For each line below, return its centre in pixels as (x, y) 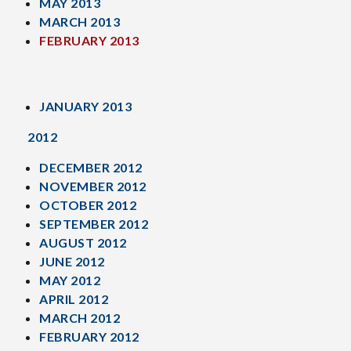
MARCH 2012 (80, 318)
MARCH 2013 (80, 22)
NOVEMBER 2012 (93, 186)
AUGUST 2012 (83, 242)
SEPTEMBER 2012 (94, 224)
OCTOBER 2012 (88, 205)
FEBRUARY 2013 (89, 40)
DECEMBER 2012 (91, 167)
